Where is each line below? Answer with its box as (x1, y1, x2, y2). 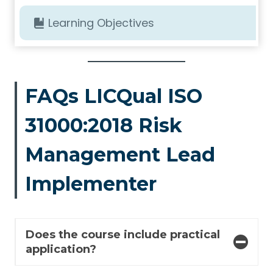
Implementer (24, 172, 157, 196)
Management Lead (24, 143, 215, 166)
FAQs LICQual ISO (24, 84, 202, 108)
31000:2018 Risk (24, 113, 182, 137)
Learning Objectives (48, 15, 154, 30)
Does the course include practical (26, 228, 220, 241)
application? (26, 243, 96, 256)
